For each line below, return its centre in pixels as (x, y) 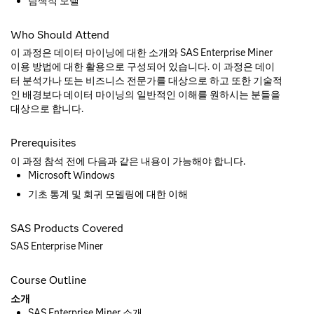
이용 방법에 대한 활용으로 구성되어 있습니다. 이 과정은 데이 (143, 67)
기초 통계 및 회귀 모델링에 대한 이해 (108, 194)
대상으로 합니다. (47, 109)
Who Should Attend (60, 34)
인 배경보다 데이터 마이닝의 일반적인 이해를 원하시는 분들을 (145, 95)
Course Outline (48, 280)
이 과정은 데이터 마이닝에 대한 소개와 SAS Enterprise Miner (142, 53)
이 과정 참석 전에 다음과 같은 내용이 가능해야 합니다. (128, 161)
